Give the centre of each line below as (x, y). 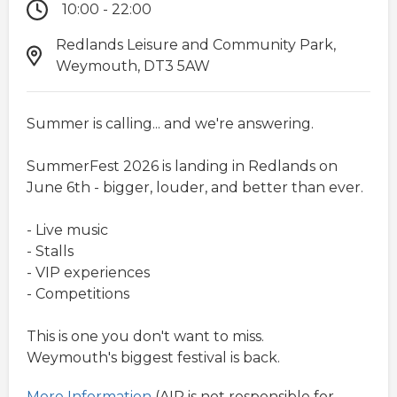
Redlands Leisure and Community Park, (196, 44)
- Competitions (78, 293)
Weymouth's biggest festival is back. (153, 357)
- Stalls (50, 251)
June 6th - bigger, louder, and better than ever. (195, 187)
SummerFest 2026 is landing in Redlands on (182, 166)
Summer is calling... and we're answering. (170, 123)
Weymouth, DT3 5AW (133, 66)
